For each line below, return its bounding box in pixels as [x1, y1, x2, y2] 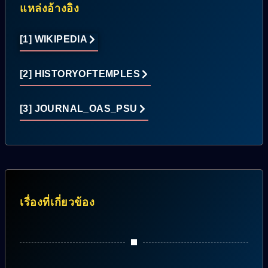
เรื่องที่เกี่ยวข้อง [20, 196, 95, 209]
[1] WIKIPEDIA [20, 34, 88, 45]
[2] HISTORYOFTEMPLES [20, 69, 140, 80]
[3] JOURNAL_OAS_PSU [20, 103, 138, 114]
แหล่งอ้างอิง [20, 2, 80, 15]
